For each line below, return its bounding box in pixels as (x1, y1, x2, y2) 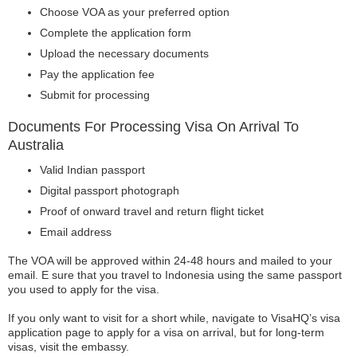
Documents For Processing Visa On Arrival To (8, 119, 299, 135)
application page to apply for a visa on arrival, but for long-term (8, 326, 324, 339)
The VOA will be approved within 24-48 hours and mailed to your (8, 254, 332, 267)
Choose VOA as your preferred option (40, 6, 229, 18)
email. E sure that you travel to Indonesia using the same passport (8, 269, 342, 281)
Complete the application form (40, 26, 191, 39)
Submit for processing (40, 88, 150, 101)
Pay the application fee (40, 68, 155, 80)
